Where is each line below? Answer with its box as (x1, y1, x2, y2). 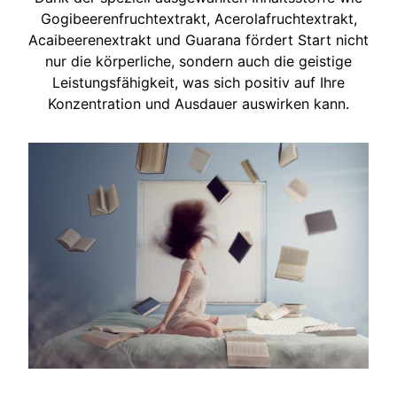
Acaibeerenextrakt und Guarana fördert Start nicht (28, 30, 369, 49)
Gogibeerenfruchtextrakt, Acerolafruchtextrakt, (40, 9, 357, 27)
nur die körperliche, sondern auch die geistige (45, 51, 352, 70)
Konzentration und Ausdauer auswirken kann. (48, 94, 349, 113)
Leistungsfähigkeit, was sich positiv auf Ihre (52, 73, 345, 91)
